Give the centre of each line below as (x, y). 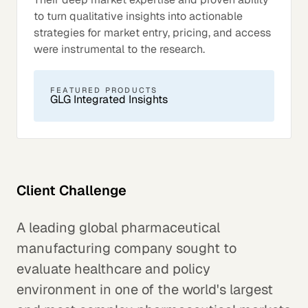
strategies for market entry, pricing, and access (152, 33)
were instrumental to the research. (119, 49)
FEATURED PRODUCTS (104, 90)
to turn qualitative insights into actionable (138, 16)
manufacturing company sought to (126, 249)
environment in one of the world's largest (145, 290)
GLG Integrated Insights (109, 100)
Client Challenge (71, 191)
